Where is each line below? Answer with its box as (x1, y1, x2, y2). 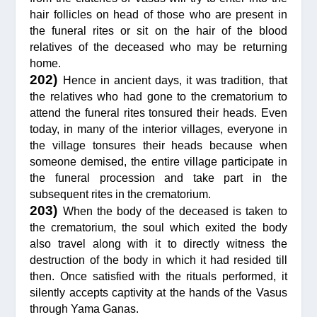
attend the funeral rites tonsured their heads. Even (30, 107, 287, 120)
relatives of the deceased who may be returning (30, 41, 287, 54)
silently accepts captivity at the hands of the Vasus (30, 287, 287, 299)
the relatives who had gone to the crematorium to (30, 91, 287, 103)
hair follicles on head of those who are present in (30, 8, 287, 21)
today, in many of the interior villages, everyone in (30, 123, 287, 136)
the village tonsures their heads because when (30, 139, 287, 152)
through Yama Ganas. (30, 303, 139, 316)
